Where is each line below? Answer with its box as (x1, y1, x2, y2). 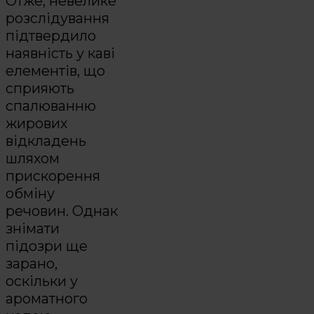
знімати (6, 220, 60, 238)
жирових (6, 115, 67, 132)
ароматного (6, 290, 88, 308)
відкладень (6, 132, 86, 150)
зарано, (6, 255, 57, 273)
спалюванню (6, 97, 96, 115)
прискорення (6, 168, 100, 185)
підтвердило (6, 27, 96, 45)
